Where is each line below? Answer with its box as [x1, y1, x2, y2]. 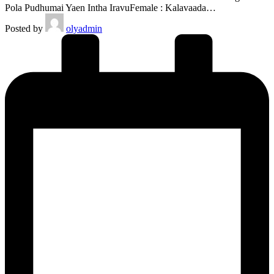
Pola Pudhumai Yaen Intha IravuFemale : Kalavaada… [5, 2, 216, 13]
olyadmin [66, 23, 102, 34]
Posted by [5, 23, 43, 34]
